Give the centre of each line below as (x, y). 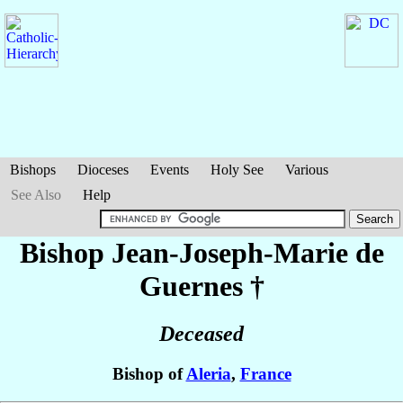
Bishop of (149, 374)
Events (170, 170)
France (265, 374)
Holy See (237, 170)
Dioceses (103, 170)
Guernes (191, 286)
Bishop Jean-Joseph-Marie (187, 253)
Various (307, 170)
